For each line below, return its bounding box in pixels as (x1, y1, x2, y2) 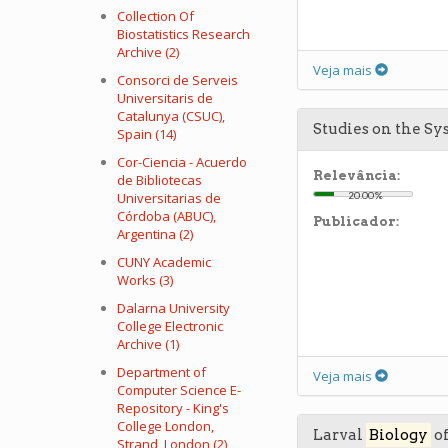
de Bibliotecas (117, 171, 202, 189)
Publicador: (313, 214, 399, 229)
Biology (369, 426, 428, 444)
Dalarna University (117, 299, 230, 317)
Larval (313, 426, 366, 444)
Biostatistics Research (117, 25, 250, 43)
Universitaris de (117, 89, 213, 107)
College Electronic (117, 317, 223, 335)
